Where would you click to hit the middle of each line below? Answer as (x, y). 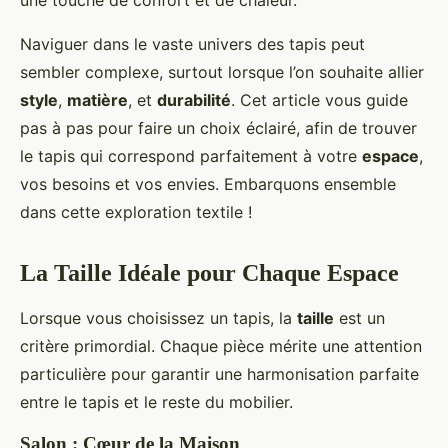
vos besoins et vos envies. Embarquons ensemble (208, 184)
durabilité (194, 100)
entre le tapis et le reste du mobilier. (156, 402)
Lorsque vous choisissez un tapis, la (158, 318)
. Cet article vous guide (319, 100)
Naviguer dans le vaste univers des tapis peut (192, 44)
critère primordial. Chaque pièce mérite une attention (221, 346)
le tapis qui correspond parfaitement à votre (191, 156)
